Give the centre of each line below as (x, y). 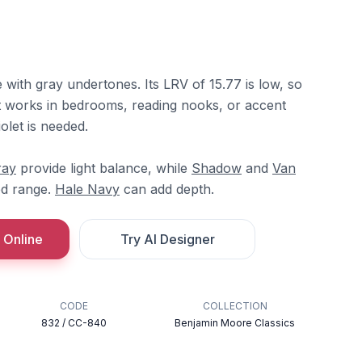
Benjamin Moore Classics (235, 323)
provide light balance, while (104, 168)
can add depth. (167, 189)
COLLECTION (235, 306)
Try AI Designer (167, 239)
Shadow (217, 168)
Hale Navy (87, 189)
